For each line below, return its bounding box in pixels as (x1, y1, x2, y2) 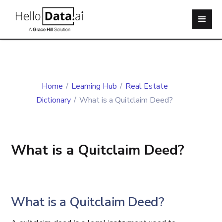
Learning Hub (71, 81, 117, 92)
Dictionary (36, 95, 71, 106)
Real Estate (125, 81, 168, 92)
